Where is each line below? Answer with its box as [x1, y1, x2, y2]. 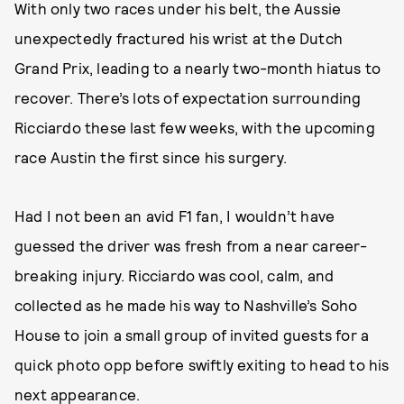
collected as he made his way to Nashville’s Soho [14, 296, 358, 314]
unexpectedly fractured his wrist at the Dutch [14, 29, 344, 47]
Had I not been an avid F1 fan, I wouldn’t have [14, 207, 335, 225]
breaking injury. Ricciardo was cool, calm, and [14, 266, 335, 284]
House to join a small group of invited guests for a [14, 326, 370, 344]
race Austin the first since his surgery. [14, 148, 287, 166]
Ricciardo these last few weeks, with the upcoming [14, 118, 375, 136]
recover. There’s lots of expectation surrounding [14, 88, 362, 106]
